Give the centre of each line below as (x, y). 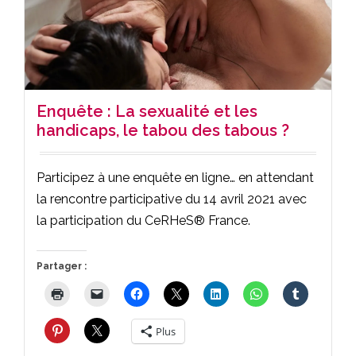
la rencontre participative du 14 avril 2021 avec (172, 199)
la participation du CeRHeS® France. (143, 220)
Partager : (62, 266)
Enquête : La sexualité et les (147, 111)
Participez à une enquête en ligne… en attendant (175, 177)
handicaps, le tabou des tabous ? (163, 130)
